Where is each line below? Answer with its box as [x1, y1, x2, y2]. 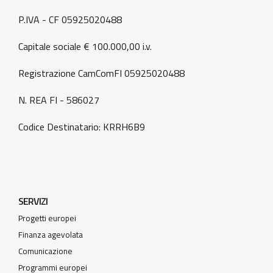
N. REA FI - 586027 [18, 93, 99, 108]
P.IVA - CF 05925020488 [18, 12, 122, 27]
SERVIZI [18, 194, 48, 209]
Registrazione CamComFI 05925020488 [18, 66, 185, 81]
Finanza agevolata [18, 228, 83, 241]
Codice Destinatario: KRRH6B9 [18, 119, 145, 135]
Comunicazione [18, 244, 73, 257]
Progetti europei [18, 211, 76, 224]
